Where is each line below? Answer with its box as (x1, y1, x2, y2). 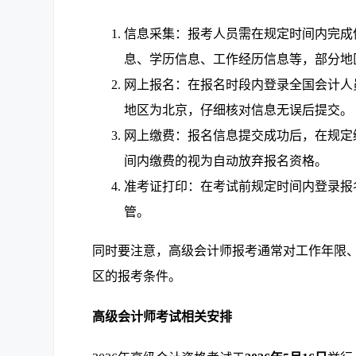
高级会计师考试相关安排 (92, 310, 233, 324)
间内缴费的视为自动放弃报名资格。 (124, 154, 328, 168)
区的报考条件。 (92, 268, 182, 284)
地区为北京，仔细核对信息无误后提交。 (124, 103, 354, 118)
